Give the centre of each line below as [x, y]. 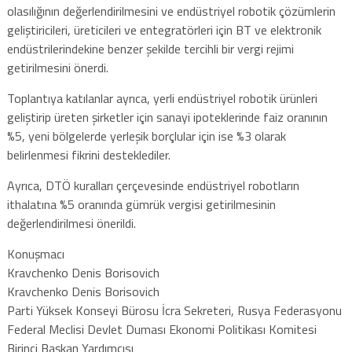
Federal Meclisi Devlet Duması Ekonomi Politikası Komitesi [161, 329]
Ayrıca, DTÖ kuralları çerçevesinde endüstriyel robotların [153, 185]
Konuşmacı [35, 253]
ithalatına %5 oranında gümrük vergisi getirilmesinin [141, 204]
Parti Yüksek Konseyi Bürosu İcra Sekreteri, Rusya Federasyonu [174, 310]
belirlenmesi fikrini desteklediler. [88, 154]
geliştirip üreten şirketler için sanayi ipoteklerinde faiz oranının [167, 117]
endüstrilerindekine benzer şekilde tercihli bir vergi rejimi [150, 48]
